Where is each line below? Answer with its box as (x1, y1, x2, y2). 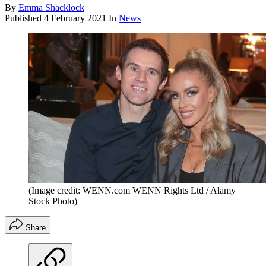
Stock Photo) (28, 196, 77, 207)
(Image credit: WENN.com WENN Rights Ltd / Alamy (28, 185, 236, 196)
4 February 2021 (44, 13, 106, 24)
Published (5, 13, 44, 24)
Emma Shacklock (18, 2, 84, 13)
